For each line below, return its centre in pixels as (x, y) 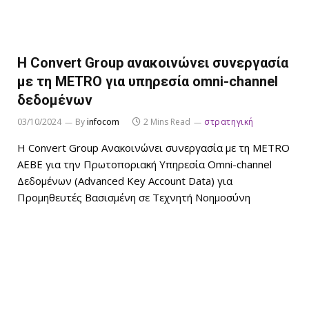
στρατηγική (229, 122)
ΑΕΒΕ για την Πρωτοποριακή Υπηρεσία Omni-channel (144, 165)
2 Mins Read (167, 122)
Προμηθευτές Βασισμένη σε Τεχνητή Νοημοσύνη (134, 198)
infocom (103, 122)
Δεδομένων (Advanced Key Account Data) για (125, 181)
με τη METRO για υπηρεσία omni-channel (148, 82)
